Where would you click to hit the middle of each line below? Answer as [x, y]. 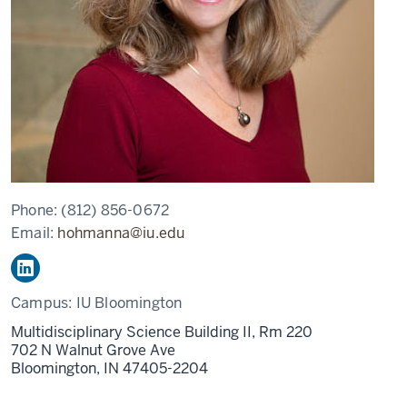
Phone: [36, 210]
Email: [35, 233]
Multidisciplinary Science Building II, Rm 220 [162, 332]
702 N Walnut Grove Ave [93, 350]
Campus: [44, 303]
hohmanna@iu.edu [121, 233]
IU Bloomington [129, 303]
